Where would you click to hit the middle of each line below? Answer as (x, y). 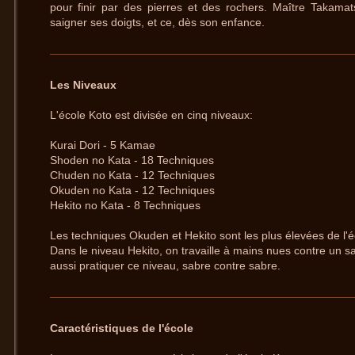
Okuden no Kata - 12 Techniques (134, 191)
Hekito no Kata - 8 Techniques (126, 206)
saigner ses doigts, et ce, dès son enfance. (158, 23)
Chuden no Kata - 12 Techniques (134, 176)
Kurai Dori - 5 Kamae (104, 145)
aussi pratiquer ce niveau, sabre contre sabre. (166, 266)
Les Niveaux (83, 85)
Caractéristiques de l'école (121, 328)
